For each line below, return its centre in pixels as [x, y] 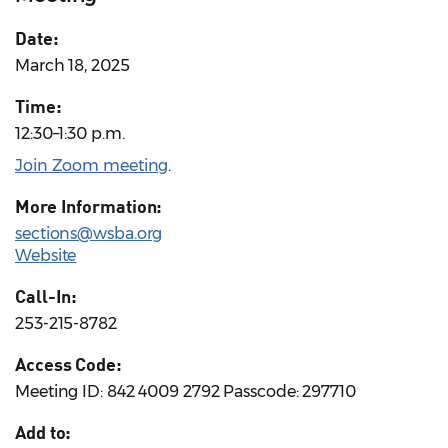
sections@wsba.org [89, 234]
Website [46, 256]
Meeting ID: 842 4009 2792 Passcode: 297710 [185, 392]
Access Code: [68, 364]
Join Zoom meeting [92, 166]
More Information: [89, 206]
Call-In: [46, 296]
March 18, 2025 [72, 66]
